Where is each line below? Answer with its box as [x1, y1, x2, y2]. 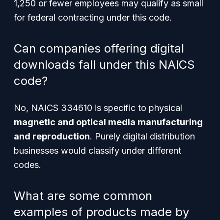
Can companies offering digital [14, 41, 184, 55]
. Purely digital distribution [90, 131, 195, 141]
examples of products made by [14, 205, 189, 219]
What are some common [14, 189, 152, 203]
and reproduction [14, 131, 90, 141]
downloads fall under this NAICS [14, 57, 195, 72]
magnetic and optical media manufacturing [14, 117, 203, 127]
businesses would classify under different [14, 145, 181, 156]
